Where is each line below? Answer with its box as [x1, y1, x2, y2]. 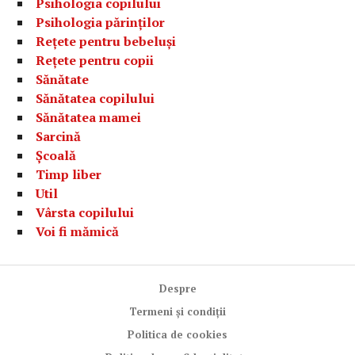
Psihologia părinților [36, 13, 166, 32]
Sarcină [36, 128, 82, 146]
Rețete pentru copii [36, 52, 155, 70]
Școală [36, 147, 77, 165]
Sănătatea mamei [36, 109, 142, 127]
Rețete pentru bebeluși [36, 32, 177, 51]
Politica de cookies [128, 327, 227, 342]
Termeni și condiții [129, 304, 226, 319]
